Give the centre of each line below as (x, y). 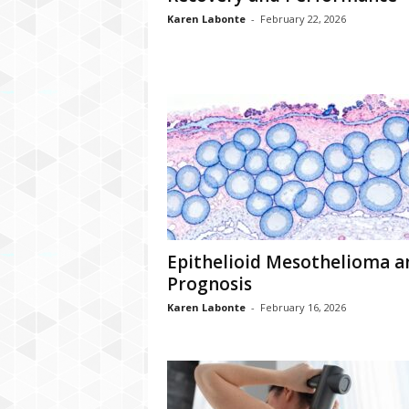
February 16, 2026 (303, 307)
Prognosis (209, 284)
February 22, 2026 (303, 19)
